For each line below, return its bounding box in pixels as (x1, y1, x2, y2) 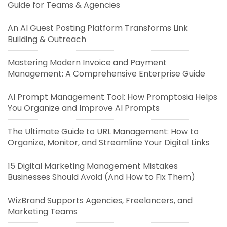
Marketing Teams (8, 206, 78, 218)
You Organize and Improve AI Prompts (8, 102, 160, 115)
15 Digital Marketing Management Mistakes (8, 160, 178, 172)
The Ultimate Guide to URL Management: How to (8, 126, 199, 138)
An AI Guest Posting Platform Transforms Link (8, 22, 188, 34)
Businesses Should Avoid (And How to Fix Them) (8, 171, 195, 183)
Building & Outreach (8, 33, 86, 46)
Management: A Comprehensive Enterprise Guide (8, 68, 205, 80)
